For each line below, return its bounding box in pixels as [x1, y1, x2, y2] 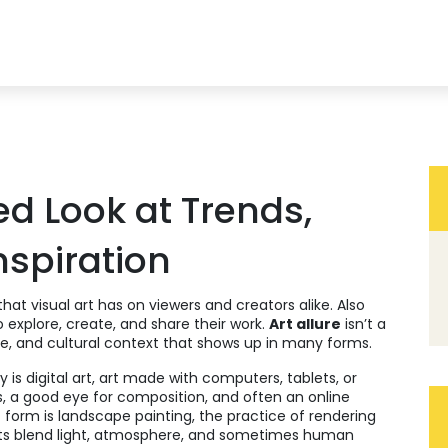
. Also [330, 295, 365, 315]
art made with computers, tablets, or [99, 368, 357, 388]
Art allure [269, 314, 341, 334]
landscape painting [58, 406, 192, 426]
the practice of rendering [199, 406, 376, 426]
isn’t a [341, 314, 386, 334]
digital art [26, 368, 92, 388]
